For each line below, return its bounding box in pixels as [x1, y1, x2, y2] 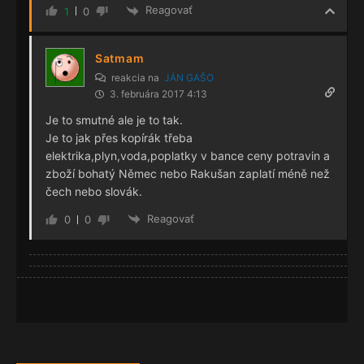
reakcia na [109, 71, 164, 84]
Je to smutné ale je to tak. [45, 112, 183, 127]
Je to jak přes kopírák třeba [45, 130, 193, 145]
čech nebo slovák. [45, 184, 142, 198]
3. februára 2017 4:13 [107, 87, 207, 100]
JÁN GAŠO [164, 71, 214, 84]
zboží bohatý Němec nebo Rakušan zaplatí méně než [45, 166, 330, 180]
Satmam [95, 50, 145, 65]
